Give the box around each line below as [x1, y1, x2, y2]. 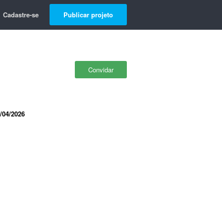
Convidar [88, 65, 113, 74]
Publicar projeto [63, 10, 113, 19]
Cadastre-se [3, 10, 39, 19]
